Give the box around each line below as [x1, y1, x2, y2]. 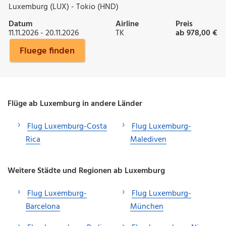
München [130, 200, 163, 213]
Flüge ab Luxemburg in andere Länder [8, 97, 142, 110]
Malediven [130, 133, 166, 146]
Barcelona [26, 200, 60, 213]
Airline [116, 17, 139, 31]
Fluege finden [20, 43, 75, 59]
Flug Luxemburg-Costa [27, 120, 107, 133]
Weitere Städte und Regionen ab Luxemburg [8, 164, 165, 178]
